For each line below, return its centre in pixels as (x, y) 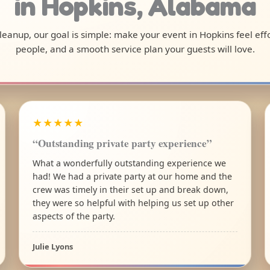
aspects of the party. (74, 216)
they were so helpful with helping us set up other (133, 202)
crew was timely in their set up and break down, (131, 189)
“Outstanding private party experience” (122, 143)
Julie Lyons (53, 246)
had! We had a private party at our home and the (133, 176)
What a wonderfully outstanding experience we (130, 163)
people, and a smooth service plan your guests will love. (135, 49)
